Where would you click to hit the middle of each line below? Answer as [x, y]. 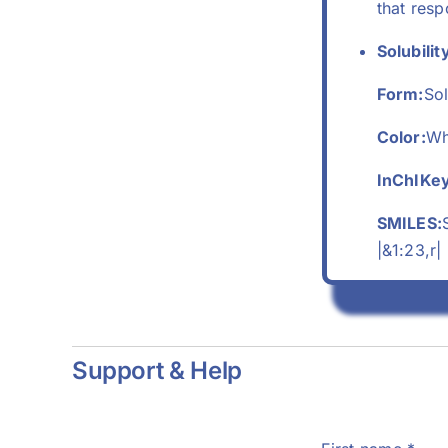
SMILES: [409, 223]
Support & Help [156, 371]
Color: [401, 137]
